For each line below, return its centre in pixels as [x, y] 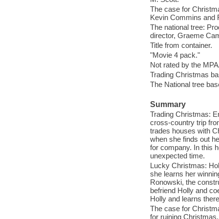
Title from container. [181, 45]
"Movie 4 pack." [175, 55]
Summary [168, 105]
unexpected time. [177, 155]
